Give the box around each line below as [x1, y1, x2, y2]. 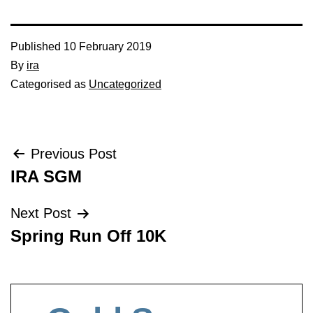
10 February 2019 [64, 41, 152, 52]
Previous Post [31, 146, 117, 161]
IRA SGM [10, 167, 82, 186]
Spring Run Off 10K [10, 226, 166, 245]
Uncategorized [89, 78, 161, 90]
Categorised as [10, 78, 89, 90]
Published [10, 41, 64, 52]
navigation [10, 175, 124, 203]
